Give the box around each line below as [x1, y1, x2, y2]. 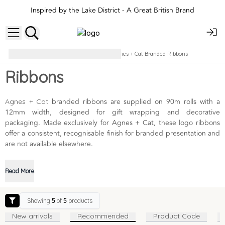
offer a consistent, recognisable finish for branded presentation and [5, 128, 220, 139]
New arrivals [12, 211, 53, 220]
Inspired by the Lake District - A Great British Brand [31, 5, 194, 16]
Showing [27, 196, 52, 204]
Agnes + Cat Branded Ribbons [113, 50, 188, 58]
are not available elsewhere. [5, 138, 93, 149]
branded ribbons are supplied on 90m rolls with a [51, 96, 220, 107]
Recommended [77, 211, 129, 220]
